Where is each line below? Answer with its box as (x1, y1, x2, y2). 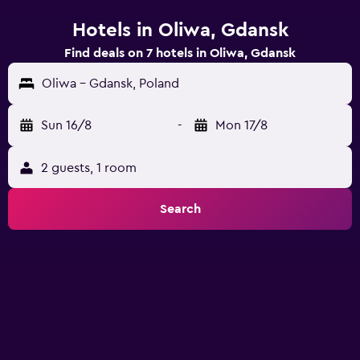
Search (159, 202, 201, 215)
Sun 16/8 (41, 119, 92, 132)
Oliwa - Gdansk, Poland (42, 77, 179, 90)
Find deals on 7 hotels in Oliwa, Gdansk (64, 47, 296, 59)
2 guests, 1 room (41, 162, 137, 174)
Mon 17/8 (215, 119, 268, 132)
